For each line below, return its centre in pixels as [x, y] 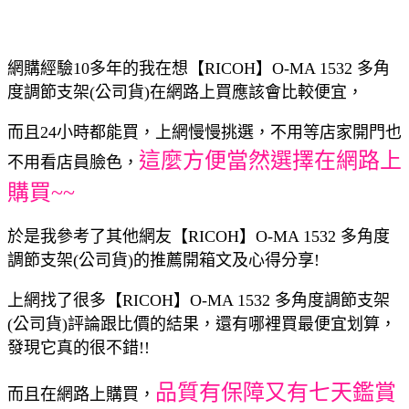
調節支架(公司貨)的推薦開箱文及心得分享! [163, 260]
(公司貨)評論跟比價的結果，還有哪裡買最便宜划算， [202, 324]
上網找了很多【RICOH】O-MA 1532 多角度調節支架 [199, 300]
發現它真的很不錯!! [79, 347]
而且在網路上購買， [81, 394]
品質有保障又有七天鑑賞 [276, 392]
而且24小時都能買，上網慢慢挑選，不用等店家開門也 [204, 132]
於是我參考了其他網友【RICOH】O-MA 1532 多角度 [199, 236]
